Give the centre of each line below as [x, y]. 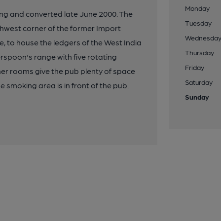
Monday [198, 8]
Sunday [197, 97]
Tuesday [199, 23]
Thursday [200, 52]
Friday [195, 67]
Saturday [199, 82]
